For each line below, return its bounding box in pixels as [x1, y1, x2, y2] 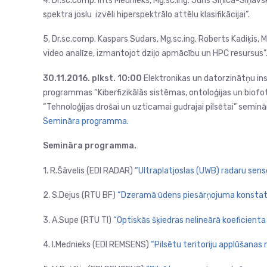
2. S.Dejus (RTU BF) [43, 190, 117, 200]
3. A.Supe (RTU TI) [43, 215, 113, 225]
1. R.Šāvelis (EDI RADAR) [43, 165, 135, 176]
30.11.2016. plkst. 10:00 [43, 73, 142, 83]
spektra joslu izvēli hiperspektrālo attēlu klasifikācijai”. [43, 9, 250, 20]
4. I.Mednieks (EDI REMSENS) [43, 240, 151, 250]
